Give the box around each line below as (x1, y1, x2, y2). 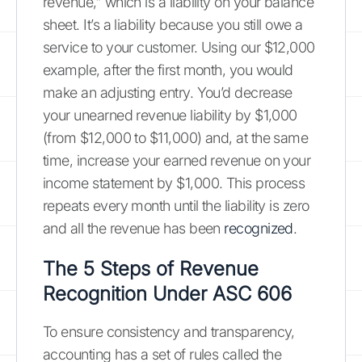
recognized (224, 219, 293, 237)
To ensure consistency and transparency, (43, 322, 295, 340)
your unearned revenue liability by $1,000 (43, 106, 297, 124)
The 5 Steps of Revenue (43, 256, 259, 280)
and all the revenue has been (43, 219, 225, 237)
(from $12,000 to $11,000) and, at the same (43, 128, 309, 146)
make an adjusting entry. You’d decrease (43, 83, 293, 101)
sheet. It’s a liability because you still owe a (43, 15, 303, 33)
